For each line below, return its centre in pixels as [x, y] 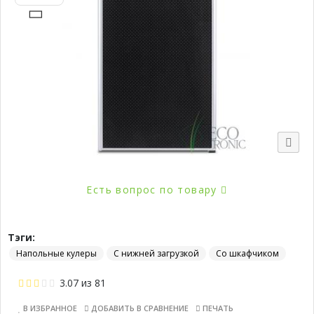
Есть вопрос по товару [154, 190]
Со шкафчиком [247, 253]
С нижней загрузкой [156, 253]
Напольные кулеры [56, 253]
